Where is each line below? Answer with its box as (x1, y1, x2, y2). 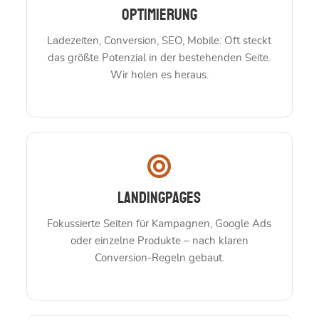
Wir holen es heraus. (110, 70, 209, 81)
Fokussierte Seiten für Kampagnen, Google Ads (47, 219, 272, 230)
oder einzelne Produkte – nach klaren (70, 236, 249, 247)
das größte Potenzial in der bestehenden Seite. (48, 53, 271, 64)
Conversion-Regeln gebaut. (94, 253, 224, 264)
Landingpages (117, 190, 202, 207)
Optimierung (121, 7, 197, 24)
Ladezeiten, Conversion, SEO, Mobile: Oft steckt (47, 36, 272, 47)
